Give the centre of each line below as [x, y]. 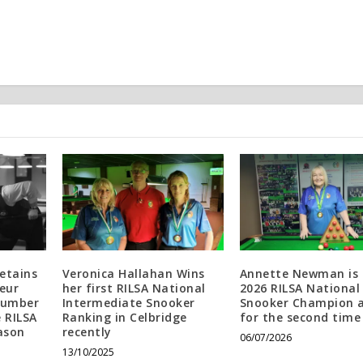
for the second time [300, 317]
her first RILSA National [134, 288]
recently [87, 331]
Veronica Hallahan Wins [133, 273]
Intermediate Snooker [128, 302]
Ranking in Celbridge [124, 317]
